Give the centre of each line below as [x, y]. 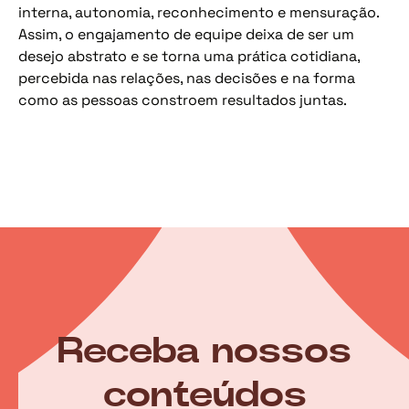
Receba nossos [204, 351]
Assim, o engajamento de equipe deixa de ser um [186, 35]
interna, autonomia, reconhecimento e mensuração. [199, 13]
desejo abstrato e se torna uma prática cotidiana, [189, 57]
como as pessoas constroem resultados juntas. [183, 100]
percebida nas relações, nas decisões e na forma [187, 79]
